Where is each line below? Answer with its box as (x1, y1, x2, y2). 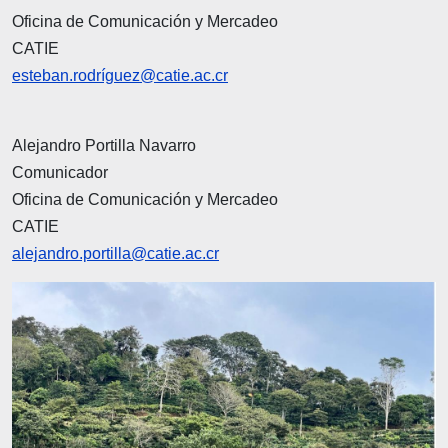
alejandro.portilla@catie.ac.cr (12, 244, 219, 262)
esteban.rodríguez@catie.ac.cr (12, 66, 228, 84)
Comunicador (12, 163, 108, 181)
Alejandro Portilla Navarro (12, 136, 196, 154)
